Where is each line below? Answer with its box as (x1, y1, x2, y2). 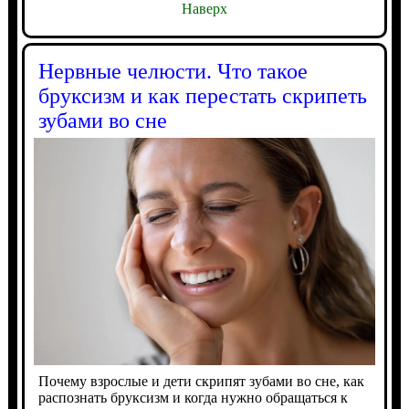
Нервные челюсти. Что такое (37, 59, 308, 84)
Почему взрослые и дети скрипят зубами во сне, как (37, 373, 364, 390)
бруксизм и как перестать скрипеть (37, 84, 367, 109)
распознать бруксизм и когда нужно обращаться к (37, 390, 348, 406)
